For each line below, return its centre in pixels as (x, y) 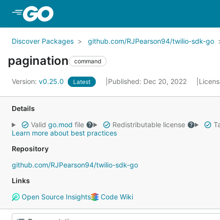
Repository (30, 149)
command (88, 61)
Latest (82, 82)
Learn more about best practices (64, 133)
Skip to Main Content (95, 13)
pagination (38, 61)
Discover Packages (43, 41)
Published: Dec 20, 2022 (148, 81)
